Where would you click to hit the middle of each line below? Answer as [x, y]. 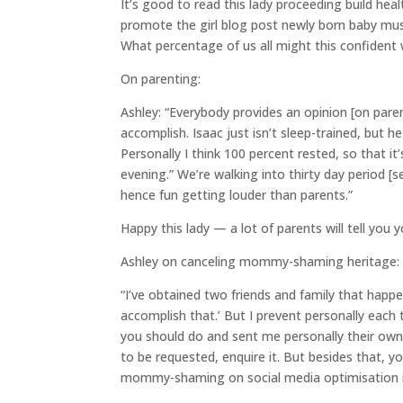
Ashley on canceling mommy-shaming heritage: [260, 261]
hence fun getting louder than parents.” [237, 195]
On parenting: [161, 79]
